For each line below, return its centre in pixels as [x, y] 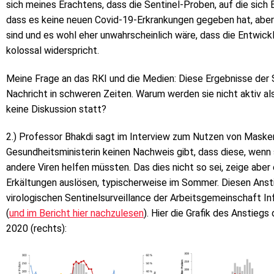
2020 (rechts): [36, 229]
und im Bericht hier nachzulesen [76, 213]
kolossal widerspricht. [53, 50]
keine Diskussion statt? [56, 109]
